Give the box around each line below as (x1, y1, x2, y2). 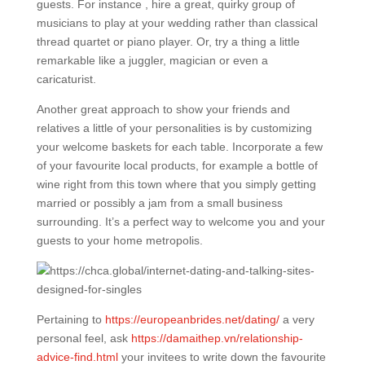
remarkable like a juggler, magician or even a (36, 54, 268, 67)
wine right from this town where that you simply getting (36, 178, 316, 191)
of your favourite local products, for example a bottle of (36, 159, 318, 172)
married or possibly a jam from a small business (36, 196, 283, 209)
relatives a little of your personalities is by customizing (36, 121, 312, 134)
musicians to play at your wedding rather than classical (36, 16, 318, 29)
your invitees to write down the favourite (117, 350, 326, 363)
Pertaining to (36, 313, 105, 326)
